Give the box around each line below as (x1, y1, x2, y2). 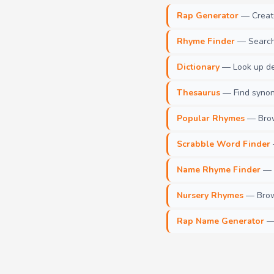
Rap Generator (177, 9, 239, 21)
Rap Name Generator (177, 215, 264, 227)
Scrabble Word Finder (177, 138, 270, 150)
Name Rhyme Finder (177, 163, 261, 176)
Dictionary (177, 61, 220, 73)
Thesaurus (177, 86, 220, 98)
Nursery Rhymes (177, 189, 243, 201)
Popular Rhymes (177, 112, 245, 124)
